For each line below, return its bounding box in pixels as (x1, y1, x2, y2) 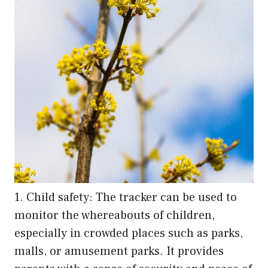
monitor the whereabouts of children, (14, 207, 215, 223)
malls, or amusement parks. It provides (14, 243, 224, 259)
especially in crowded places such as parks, (14, 225, 243, 241)
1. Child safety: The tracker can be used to (14, 189, 237, 205)
